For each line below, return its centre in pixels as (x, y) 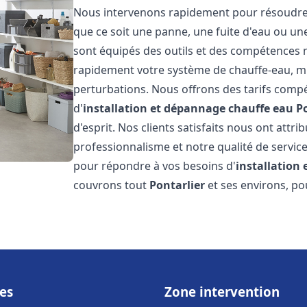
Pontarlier (177, 185)
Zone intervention (222, 292)
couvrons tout (112, 185)
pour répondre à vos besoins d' (155, 166)
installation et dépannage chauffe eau (188, 108)
